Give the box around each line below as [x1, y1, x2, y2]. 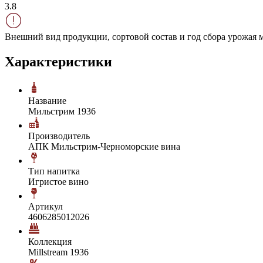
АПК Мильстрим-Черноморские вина [28, 141, 180, 151]
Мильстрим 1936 [28, 106, 96, 116]
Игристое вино [28, 176, 89, 187]
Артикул [28, 201, 63, 211]
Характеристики [5, 53, 112, 69]
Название [28, 95, 66, 106]
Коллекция [28, 236, 72, 247]
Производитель [28, 130, 90, 141]
